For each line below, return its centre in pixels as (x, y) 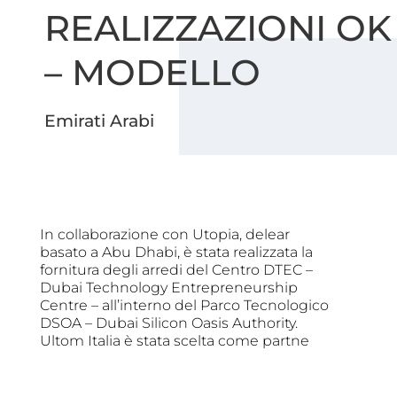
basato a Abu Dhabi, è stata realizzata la (176, 252)
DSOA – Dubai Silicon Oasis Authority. (168, 323)
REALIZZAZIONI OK (218, 27)
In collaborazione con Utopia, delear (164, 234)
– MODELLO (152, 72)
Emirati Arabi (99, 121)
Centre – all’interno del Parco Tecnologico (184, 305)
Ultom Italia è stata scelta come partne (174, 340)
